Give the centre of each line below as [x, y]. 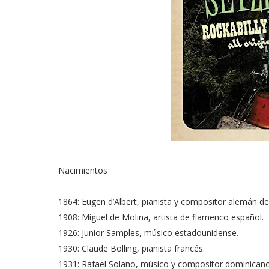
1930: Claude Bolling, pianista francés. [131, 249]
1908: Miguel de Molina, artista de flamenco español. [161, 217]
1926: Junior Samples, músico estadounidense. [148, 233]
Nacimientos [83, 171]
